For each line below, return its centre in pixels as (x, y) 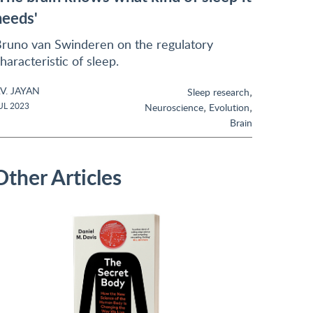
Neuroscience (174, 107)
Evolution (229, 107)
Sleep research (218, 92)
